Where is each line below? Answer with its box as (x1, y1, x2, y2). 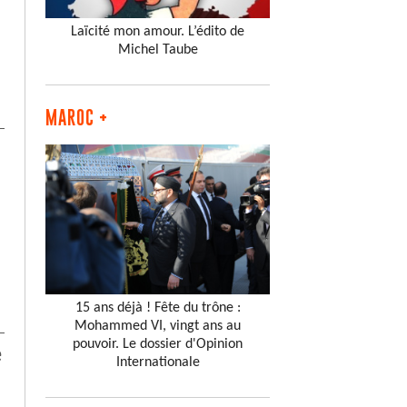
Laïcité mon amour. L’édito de (71, 24, 244, 39)
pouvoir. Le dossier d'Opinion (73, 336, 243, 352)
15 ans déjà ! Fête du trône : (74, 300, 241, 315)
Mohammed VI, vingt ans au (74, 318, 241, 333)
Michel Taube (117, 42, 198, 57)
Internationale (115, 354, 200, 370)
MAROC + (45, 106, 109, 128)
